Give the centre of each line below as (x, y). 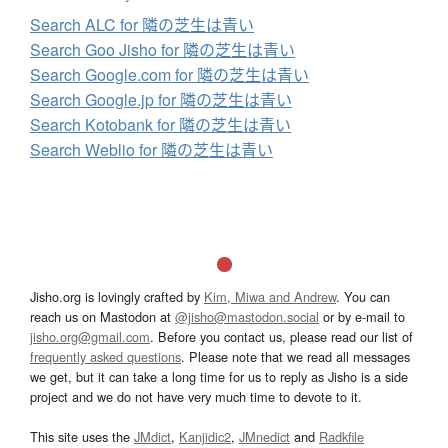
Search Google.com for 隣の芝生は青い (169, 75)
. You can (363, 297)
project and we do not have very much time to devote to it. (196, 397)
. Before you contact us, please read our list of (281, 337)
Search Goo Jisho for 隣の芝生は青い (162, 50)
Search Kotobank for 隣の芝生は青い (160, 125)
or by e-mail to (362, 317)
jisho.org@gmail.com (90, 337)
